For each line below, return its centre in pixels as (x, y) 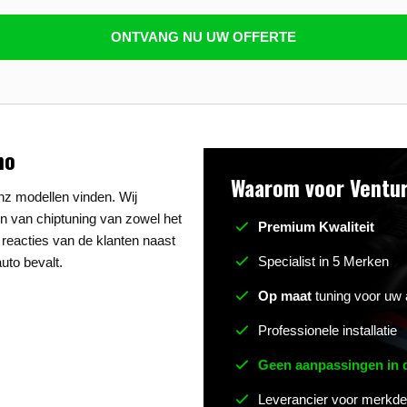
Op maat (285, 296)
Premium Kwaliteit (316, 227)
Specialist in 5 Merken (323, 261)
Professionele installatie (328, 330)
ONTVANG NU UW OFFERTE (203, 37)
